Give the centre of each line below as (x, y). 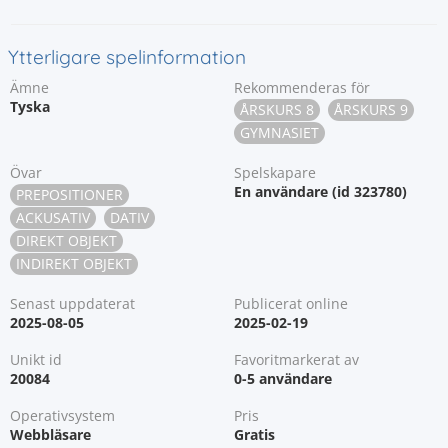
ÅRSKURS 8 (277, 109)
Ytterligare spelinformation (127, 57)
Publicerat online (291, 303)
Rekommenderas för (302, 87)
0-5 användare (283, 378)
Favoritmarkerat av (296, 359)
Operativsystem (62, 415)
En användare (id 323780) (320, 191)
